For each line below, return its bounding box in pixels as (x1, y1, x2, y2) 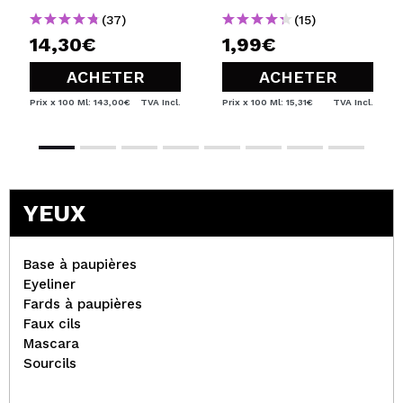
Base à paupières (23, 255, 137, 273)
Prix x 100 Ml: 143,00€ (30, 96, 130, 107)
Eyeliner (23, 275, 76, 292)
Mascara (23, 335, 79, 352)
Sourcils (23, 354, 76, 372)
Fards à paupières (23, 295, 142, 312)
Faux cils (23, 315, 81, 332)
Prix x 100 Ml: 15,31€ (222, 96, 313, 107)
